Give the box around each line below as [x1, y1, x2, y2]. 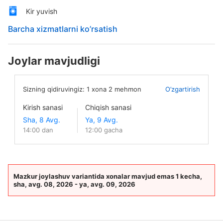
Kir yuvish [26, 6, 57, 15]
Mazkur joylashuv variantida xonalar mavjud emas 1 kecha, [13, 172, 202, 180]
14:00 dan [23, 126, 53, 134]
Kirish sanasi [23, 103, 63, 111]
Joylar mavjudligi [8, 54, 100, 67]
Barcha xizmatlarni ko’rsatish [8, 24, 117, 34]
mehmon [114, 85, 141, 93]
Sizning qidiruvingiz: [23, 85, 87, 93]
